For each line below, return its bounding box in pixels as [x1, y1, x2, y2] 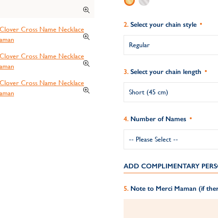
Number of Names [130, 115, 186, 123]
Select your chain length [130, 68, 201, 76]
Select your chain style [130, 20, 197, 29]
